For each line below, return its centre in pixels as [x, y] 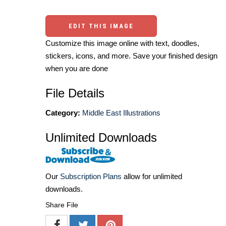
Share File [62, 205]
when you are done [77, 69]
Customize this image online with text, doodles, [122, 43]
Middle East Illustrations [121, 113]
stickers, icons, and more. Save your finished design [131, 56]
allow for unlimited [152, 176]
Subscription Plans [91, 176]
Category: [63, 113]
